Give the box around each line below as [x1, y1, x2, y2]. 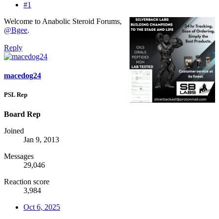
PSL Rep [4, 91, 27, 99]
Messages [4, 152, 34, 160]
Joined [4, 126, 24, 135]
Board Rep [4, 109, 41, 118]
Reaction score [4, 177, 49, 186]
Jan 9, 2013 [23, 135, 59, 144]
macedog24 [4, 71, 41, 80]
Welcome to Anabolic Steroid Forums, [4, 17, 122, 25]
